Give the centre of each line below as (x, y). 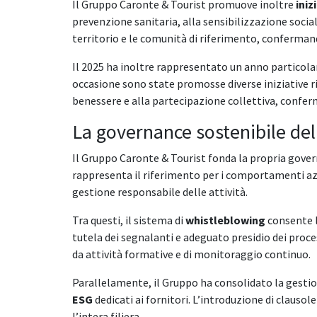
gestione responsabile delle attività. (160, 191)
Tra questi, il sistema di (129, 220)
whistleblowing (225, 220)
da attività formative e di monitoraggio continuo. (191, 254)
